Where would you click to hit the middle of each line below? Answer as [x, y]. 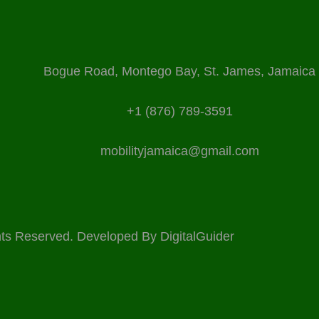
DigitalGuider [197, 236]
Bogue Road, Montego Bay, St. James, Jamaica [179, 71]
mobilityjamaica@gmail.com [179, 151]
